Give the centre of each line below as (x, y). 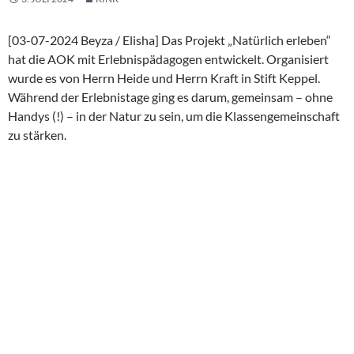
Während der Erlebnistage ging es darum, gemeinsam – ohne (170, 97)
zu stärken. (37, 135)
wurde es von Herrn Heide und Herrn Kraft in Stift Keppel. (164, 78)
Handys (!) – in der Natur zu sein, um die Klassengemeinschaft (174, 116)
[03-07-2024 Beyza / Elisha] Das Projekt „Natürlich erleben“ (169, 40)
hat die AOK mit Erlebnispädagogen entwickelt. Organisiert (168, 59)
